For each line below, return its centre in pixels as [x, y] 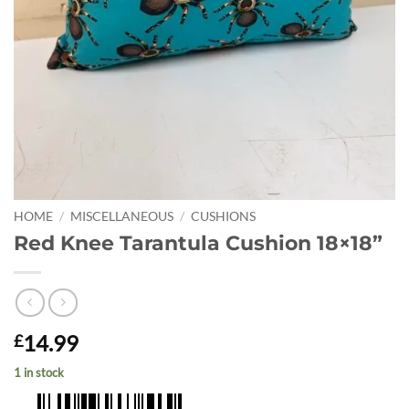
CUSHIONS [224, 217]
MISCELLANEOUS [122, 217]
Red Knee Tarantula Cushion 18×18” [198, 243]
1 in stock [39, 372]
